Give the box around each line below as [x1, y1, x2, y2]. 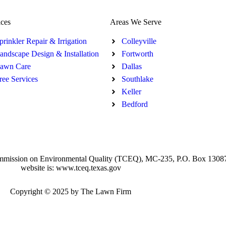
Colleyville [121, 37, 156, 45]
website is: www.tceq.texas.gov [20, 163, 121, 172]
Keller [121, 87, 141, 96]
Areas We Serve [110, 18, 162, 26]
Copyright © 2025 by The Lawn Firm [10, 187, 131, 196]
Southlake [121, 75, 153, 83]
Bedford [121, 100, 148, 108]
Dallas [121, 62, 142, 71]
